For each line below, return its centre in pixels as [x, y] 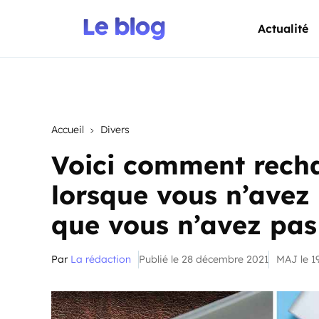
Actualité [283, 28]
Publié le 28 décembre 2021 [204, 259]
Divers [115, 130]
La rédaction [101, 259]
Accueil [68, 130]
